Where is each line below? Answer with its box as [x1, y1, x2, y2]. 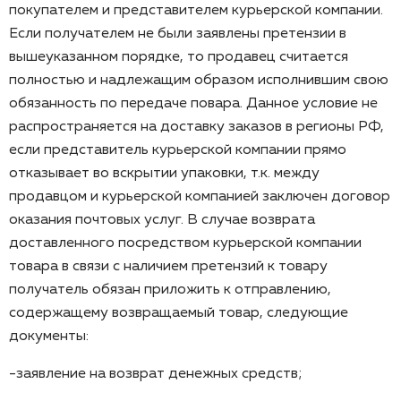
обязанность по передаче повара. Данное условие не [9, 96, 378, 111]
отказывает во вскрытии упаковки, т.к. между [9, 166, 320, 181]
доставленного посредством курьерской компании [9, 235, 362, 251]
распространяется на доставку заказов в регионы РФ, [9, 119, 384, 134]
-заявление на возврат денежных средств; [9, 366, 303, 381]
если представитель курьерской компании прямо [9, 142, 346, 158]
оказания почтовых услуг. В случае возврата [9, 212, 315, 227]
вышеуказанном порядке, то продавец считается [9, 49, 348, 64]
